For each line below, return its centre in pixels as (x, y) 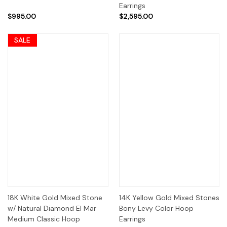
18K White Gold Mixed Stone (55, 198)
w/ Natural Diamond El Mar (52, 209)
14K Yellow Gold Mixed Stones (169, 198)
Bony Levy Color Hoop (156, 209)
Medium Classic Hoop (44, 219)
